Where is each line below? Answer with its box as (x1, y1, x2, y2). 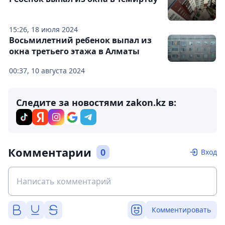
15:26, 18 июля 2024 (9, 25, 78, 35)
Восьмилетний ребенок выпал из (9, 35, 152, 46)
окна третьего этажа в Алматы (9, 46, 140, 57)
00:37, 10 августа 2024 (9, 66, 85, 76)
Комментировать (152, 205, 211, 215)
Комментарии (8, 145, 91, 160)
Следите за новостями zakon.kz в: (16, 96, 176, 109)
